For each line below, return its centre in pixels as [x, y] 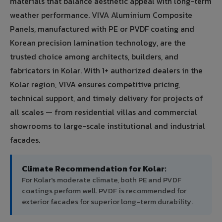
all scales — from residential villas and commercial [104, 112]
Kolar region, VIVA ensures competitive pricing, [95, 84]
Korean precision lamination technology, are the [98, 43]
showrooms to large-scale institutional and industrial [108, 126]
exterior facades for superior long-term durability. [107, 202]
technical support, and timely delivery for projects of [107, 98]
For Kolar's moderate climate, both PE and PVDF [102, 180]
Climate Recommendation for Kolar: [94, 169]
